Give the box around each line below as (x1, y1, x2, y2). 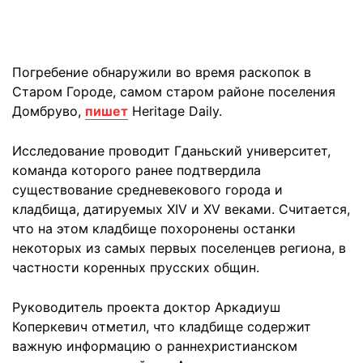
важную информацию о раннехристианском (12, 338, 297, 354)
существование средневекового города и (12, 181, 283, 198)
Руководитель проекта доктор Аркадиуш (12, 299, 280, 315)
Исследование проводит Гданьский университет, (12, 143, 331, 159)
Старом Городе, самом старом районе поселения (12, 83, 335, 100)
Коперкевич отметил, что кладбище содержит (12, 318, 311, 335)
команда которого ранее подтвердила (12, 162, 261, 178)
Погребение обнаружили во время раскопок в (12, 64, 311, 80)
